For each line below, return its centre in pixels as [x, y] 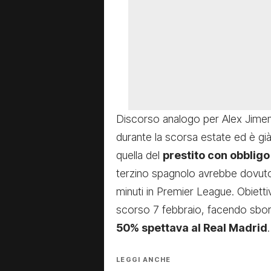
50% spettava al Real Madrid [192, 228]
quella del [139, 155]
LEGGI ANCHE [144, 260]
